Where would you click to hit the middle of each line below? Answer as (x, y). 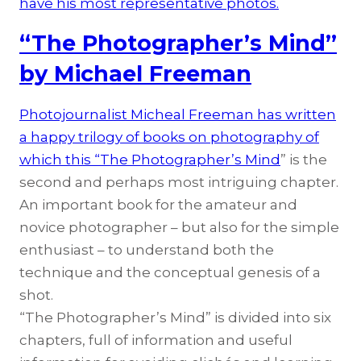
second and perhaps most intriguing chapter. (179, 183)
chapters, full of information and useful (156, 340)
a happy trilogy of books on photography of (169, 137)
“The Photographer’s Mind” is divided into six (175, 318)
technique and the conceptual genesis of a (170, 273)
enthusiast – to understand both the (147, 250)
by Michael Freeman (135, 74)
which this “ (60, 160)
